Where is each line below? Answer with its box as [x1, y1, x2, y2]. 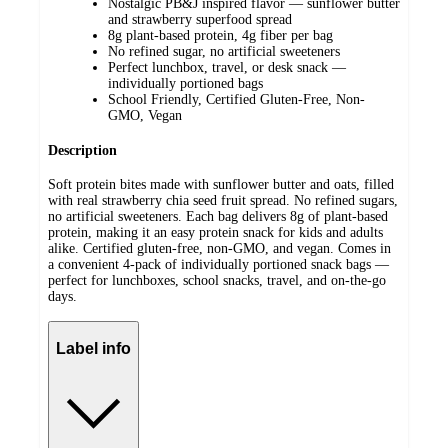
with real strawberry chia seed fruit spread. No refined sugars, [48, 193, 398, 209]
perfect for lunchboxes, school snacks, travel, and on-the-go [48, 273, 386, 289]
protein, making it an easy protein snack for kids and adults [48, 225, 383, 241]
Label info [56, 340, 131, 358]
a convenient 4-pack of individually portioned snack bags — [48, 257, 389, 273]
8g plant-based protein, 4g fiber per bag [108, 28, 333, 44]
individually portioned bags [108, 76, 263, 92]
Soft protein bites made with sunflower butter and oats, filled [48, 177, 394, 193]
